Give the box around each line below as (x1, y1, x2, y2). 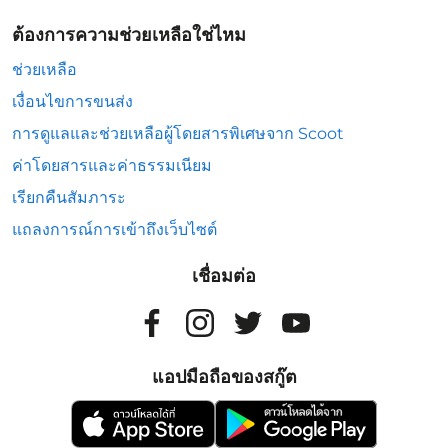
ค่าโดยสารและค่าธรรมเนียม (12, 156, 212, 175)
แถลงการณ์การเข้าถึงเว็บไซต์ (12, 220, 217, 239)
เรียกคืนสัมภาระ (12, 188, 126, 207)
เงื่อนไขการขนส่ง (12, 92, 133, 111)
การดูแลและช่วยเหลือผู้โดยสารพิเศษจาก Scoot (12, 124, 344, 143)
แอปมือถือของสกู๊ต (151, 366, 297, 388)
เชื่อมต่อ (192, 265, 256, 287)
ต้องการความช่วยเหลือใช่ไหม (12, 24, 246, 46)
